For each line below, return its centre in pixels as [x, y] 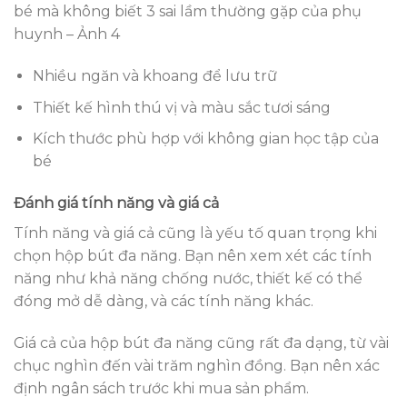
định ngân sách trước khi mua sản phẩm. [161, 388]
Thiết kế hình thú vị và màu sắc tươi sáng [181, 107]
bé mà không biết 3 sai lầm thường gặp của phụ [188, 12]
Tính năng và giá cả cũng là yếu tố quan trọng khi [195, 233]
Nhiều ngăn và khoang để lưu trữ [154, 75]
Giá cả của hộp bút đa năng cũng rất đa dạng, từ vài [201, 342]
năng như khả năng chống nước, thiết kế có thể [188, 278]
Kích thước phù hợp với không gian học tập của [205, 139]
